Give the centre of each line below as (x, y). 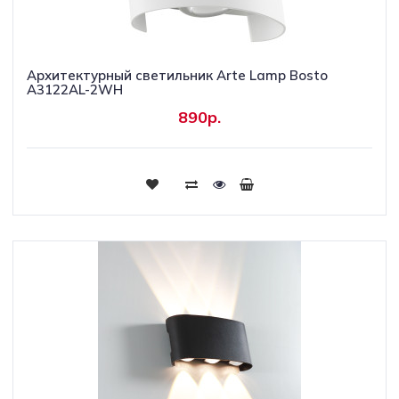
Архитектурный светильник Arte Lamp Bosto (177, 75)
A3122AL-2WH (75, 90)
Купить (199, 183)
